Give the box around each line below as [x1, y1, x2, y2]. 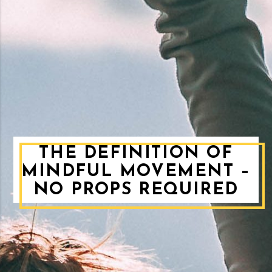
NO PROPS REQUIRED [33, 181, 239, 199]
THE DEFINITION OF [39, 144, 233, 162]
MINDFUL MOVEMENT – [21, 163, 251, 180]
